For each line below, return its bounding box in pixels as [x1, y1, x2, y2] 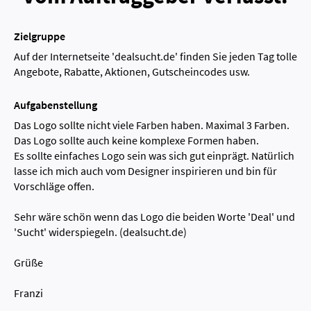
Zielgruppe [14, 29, 65, 44]
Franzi [14, 286, 43, 301]
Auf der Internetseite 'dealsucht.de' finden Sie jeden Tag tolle [14, 49, 297, 64]
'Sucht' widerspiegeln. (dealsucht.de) [14, 225, 187, 239]
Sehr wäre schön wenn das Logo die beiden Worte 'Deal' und [14, 210, 295, 224]
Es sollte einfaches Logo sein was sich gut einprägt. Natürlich [14, 149, 294, 163]
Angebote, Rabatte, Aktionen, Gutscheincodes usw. [14, 65, 250, 79]
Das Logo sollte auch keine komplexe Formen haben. [14, 133, 259, 148]
